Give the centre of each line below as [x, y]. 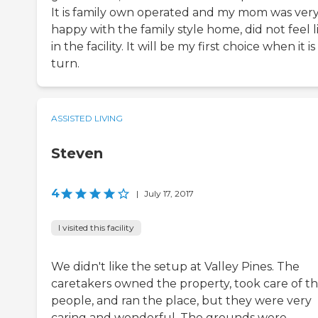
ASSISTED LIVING [87, 119]
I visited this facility [96, 228]
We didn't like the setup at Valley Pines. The [175, 267]
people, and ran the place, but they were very [181, 301]
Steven [77, 154]
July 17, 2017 [169, 194]
